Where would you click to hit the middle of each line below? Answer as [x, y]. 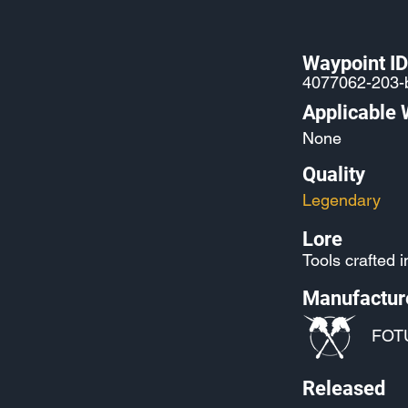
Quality [334, 174]
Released [344, 388]
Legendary [342, 200]
